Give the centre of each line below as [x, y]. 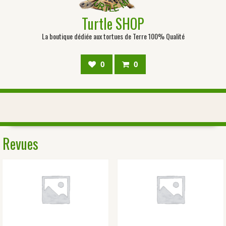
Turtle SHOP [113, 24]
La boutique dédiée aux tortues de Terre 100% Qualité [113, 36]
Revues [20, 144]
